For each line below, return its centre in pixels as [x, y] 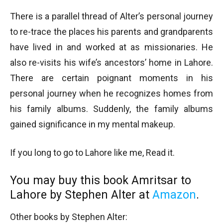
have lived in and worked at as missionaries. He [111, 47]
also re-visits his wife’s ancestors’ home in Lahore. [111, 62]
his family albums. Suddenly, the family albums [111, 109]
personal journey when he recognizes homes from [111, 93]
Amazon [174, 195]
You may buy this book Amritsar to [101, 180]
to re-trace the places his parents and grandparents [111, 32]
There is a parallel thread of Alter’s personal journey [111, 16]
